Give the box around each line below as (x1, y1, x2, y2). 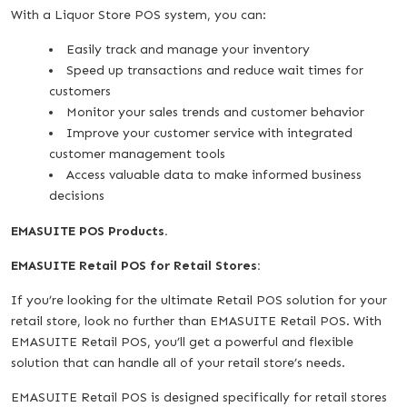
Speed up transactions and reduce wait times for (66, 62, 363, 78)
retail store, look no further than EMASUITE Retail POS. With (11, 313, 382, 329)
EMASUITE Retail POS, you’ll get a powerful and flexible (11, 333, 353, 350)
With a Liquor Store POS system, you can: (11, 6, 266, 23)
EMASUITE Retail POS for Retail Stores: (11, 257, 260, 273)
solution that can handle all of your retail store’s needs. (11, 354, 345, 371)
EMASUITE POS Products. (11, 223, 168, 239)
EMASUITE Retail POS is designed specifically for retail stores (11, 389, 387, 405)
